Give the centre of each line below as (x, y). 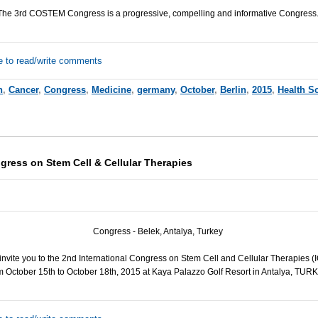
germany (155, 89)
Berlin (233, 89)
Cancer (23, 89)
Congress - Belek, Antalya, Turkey (158, 231)
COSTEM (48, 13)
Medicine (111, 89)
